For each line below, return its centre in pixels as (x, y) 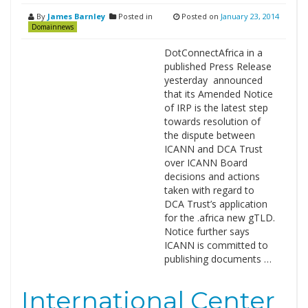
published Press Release (218, 66)
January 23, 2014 (250, 16)
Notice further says (207, 231)
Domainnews (53, 27)
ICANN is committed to (216, 245)
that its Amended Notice (218, 94)
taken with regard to (209, 190)
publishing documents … (218, 259)
